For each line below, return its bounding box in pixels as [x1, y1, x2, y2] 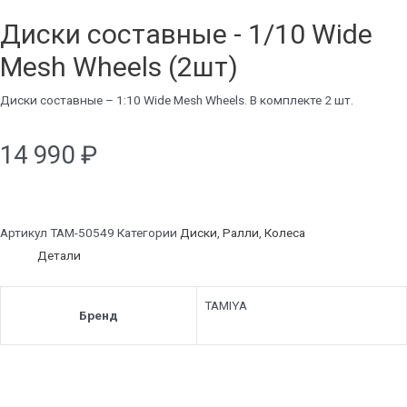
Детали [37, 248, 82, 263]
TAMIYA [204, 297, 247, 313]
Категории [117, 225, 177, 241]
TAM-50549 [50, 225, 117, 241]
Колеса [264, 225, 305, 241]
